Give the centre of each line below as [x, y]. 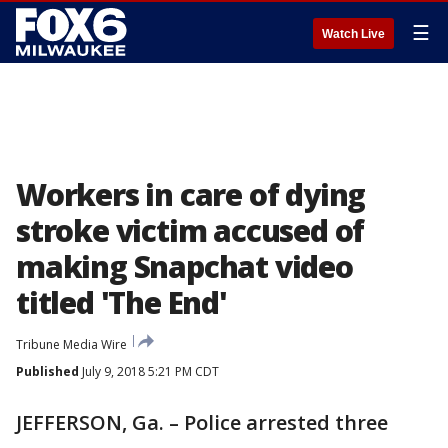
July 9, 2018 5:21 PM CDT [149, 371]
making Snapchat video [184, 266]
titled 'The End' [121, 302]
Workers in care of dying [191, 194]
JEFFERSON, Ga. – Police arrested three [202, 422]
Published [47, 371]
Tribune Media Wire [71, 344]
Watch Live [353, 34]
